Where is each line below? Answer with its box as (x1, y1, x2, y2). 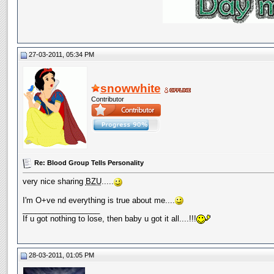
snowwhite (100, 82, 161, 95)
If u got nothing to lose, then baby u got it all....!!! (22, 214, 196, 224)
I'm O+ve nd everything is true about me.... (22, 195, 175, 205)
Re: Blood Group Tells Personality (34, 158, 144, 166)
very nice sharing (22, 177, 86, 187)
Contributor (91, 95, 124, 103)
